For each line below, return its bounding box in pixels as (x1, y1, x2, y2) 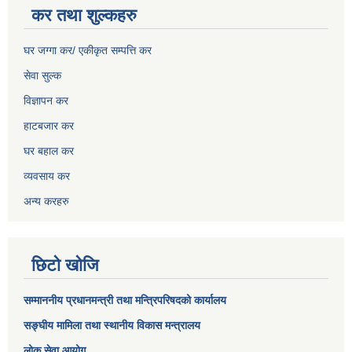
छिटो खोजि (31, 255, 98, 276)
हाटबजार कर (24, 119, 74, 133)
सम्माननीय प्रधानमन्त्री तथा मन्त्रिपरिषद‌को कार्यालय (24, 294, 226, 307)
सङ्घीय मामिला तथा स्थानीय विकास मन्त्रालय (24, 319, 200, 332)
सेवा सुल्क (24, 69, 61, 82)
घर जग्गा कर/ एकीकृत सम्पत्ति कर (24, 44, 152, 57)
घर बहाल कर (24, 145, 74, 158)
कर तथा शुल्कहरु (31, 5, 137, 26)
